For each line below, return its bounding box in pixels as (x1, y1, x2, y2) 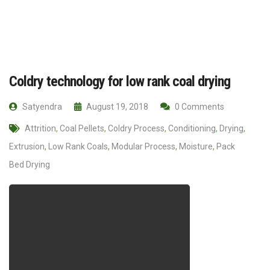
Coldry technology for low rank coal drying (9, 72, 230, 90)
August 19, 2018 (84, 101, 148, 111)
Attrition (25, 123, 56, 133)
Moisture (179, 141, 213, 151)
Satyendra (20, 101, 62, 111)
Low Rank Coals (48, 141, 108, 151)
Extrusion (9, 141, 45, 151)
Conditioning (168, 123, 216, 133)
